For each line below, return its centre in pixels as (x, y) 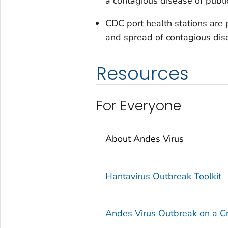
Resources (142, 74)
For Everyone (138, 106)
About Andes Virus (144, 139)
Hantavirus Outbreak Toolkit (163, 176)
